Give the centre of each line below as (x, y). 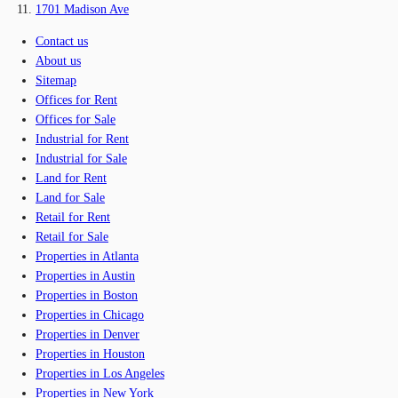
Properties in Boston (87, 295)
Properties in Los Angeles (100, 373)
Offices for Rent (76, 99)
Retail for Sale (72, 236)
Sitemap (56, 80)
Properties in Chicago (90, 314)
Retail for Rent (73, 217)
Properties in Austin (85, 275)
